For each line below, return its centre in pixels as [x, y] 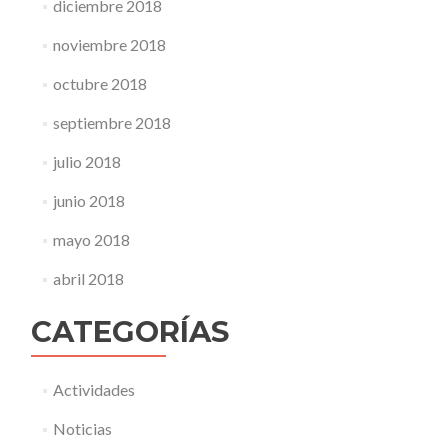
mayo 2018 [91, 239]
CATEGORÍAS [130, 331]
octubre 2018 [99, 83]
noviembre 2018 [109, 44]
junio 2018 [88, 200]
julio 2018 [86, 161]
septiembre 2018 [111, 122]
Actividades [93, 389]
